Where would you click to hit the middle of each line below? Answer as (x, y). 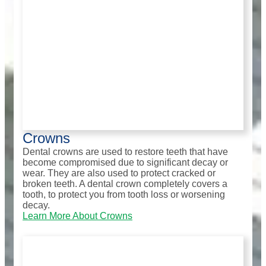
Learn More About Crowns (77, 216)
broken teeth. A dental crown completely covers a (125, 184)
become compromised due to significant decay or (125, 163)
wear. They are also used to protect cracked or (119, 173)
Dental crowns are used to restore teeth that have (125, 152)
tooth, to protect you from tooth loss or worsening (124, 195)
